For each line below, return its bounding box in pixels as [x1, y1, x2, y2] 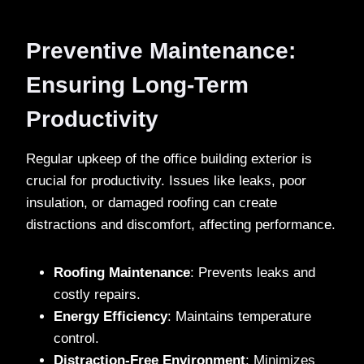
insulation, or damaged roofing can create [26, 194, 277, 210]
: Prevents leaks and [190, 264, 315, 280]
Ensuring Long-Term [26, 71, 249, 97]
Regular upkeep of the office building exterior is [26, 150, 312, 167]
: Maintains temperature [167, 308, 311, 324]
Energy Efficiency [54, 308, 167, 324]
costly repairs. [54, 286, 141, 302]
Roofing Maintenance [54, 264, 190, 280]
